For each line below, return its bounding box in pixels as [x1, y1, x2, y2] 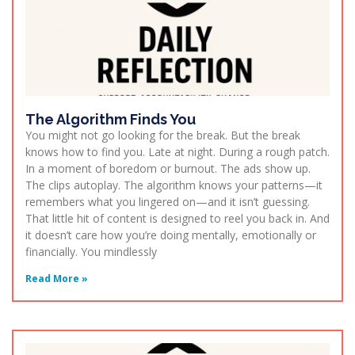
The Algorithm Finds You [25, 111, 196, 128]
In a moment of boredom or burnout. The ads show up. [25, 161, 311, 177]
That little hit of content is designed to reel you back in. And [25, 211, 330, 227]
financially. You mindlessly [25, 244, 157, 260]
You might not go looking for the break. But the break [25, 128, 300, 143]
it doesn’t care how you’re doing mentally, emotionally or [25, 227, 316, 243]
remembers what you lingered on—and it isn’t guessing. [25, 194, 310, 210]
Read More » [25, 272, 88, 286]
